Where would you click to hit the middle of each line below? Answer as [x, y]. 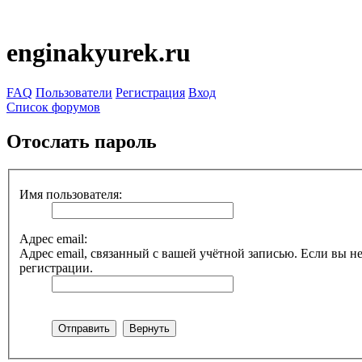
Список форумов [53, 107]
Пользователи [74, 92]
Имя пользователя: [71, 195]
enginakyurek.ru [99, 53]
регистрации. [56, 268]
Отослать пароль [82, 141]
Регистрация [150, 92]
